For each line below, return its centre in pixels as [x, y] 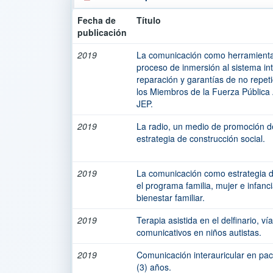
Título [149, 20]
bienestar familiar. [171, 197]
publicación [102, 32]
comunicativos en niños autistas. [199, 232]
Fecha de [97, 20]
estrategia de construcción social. [201, 138]
